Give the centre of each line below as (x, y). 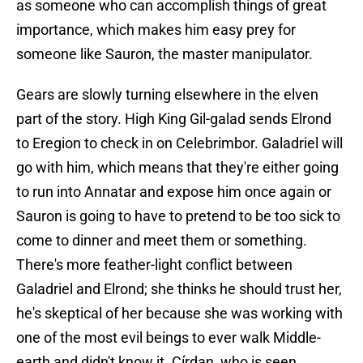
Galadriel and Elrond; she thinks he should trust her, (179, 289)
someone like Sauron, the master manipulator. (164, 54)
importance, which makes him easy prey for (156, 30)
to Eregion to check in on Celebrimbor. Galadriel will (179, 143)
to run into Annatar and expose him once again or (174, 192)
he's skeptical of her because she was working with (179, 314)
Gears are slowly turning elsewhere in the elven (167, 95)
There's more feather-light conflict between (154, 265)
